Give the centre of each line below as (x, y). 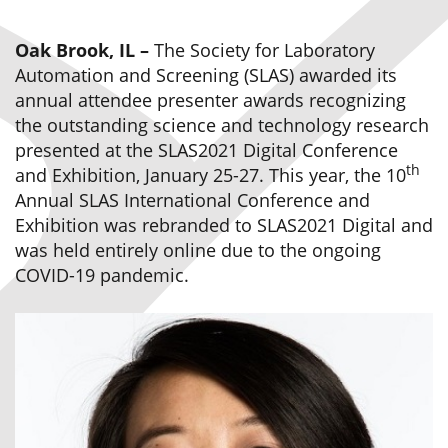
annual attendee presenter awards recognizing (210, 100)
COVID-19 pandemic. (102, 275)
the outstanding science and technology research (222, 125)
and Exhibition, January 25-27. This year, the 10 (210, 175)
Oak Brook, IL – (84, 50)
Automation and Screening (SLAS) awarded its (206, 75)
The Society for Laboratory (264, 50)
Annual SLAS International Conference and (192, 200)
